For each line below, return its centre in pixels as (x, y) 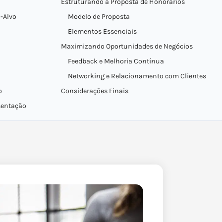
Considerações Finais (94, 91)
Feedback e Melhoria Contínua (116, 61)
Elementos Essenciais (102, 31)
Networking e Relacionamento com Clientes (137, 76)
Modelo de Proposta (99, 17)
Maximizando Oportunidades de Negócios (127, 46)
